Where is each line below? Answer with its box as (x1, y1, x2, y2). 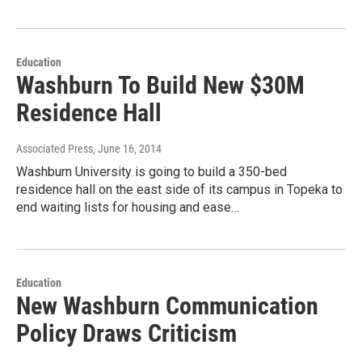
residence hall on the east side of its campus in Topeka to (16, 182, 343, 198)
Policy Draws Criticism (16, 319, 237, 348)
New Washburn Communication (16, 292, 318, 321)
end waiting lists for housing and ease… (16, 200, 239, 216)
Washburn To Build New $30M (16, 71, 305, 100)
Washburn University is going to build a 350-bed (16, 164, 287, 180)
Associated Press (16, 142, 93, 156)
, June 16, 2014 (93, 142, 162, 156)
